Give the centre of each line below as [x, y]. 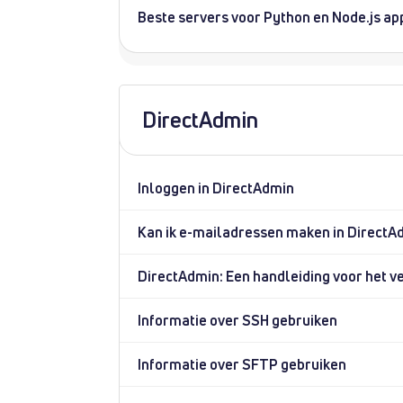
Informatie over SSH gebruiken [237, 320]
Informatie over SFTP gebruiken [242, 364]
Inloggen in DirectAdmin [216, 188]
